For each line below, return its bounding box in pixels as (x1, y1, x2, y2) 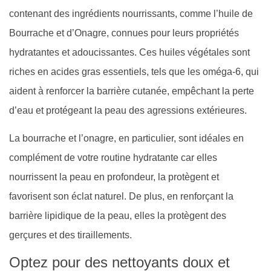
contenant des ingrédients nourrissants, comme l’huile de (9, 8, 253, 19)
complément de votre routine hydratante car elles (9, 152, 217, 163)
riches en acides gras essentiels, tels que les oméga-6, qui (9, 66, 259, 77)
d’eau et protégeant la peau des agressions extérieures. (9, 105, 247, 116)
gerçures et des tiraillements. (9, 230, 132, 241)
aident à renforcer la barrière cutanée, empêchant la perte (9, 85, 254, 96)
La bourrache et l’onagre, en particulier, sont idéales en (9, 133, 244, 144)
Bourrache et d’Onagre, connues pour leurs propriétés (9, 27, 239, 38)
